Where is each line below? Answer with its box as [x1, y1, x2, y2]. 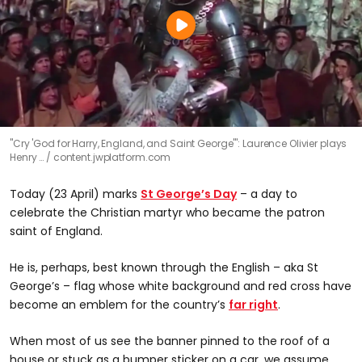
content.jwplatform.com [53, 149, 171, 164]
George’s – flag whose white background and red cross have [10, 277, 351, 294]
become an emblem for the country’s [10, 296, 229, 313]
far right [229, 296, 278, 313]
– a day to [237, 185, 297, 202]
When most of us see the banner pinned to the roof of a [10, 332, 330, 349]
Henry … [10, 149, 47, 164]
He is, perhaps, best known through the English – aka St [10, 259, 318, 276]
